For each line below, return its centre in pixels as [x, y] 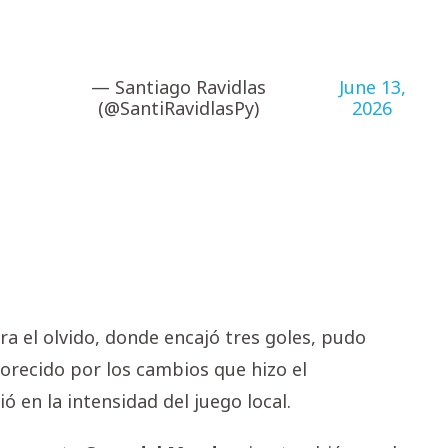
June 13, [372, 87]
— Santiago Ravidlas [178, 87]
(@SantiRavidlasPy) [178, 108]
